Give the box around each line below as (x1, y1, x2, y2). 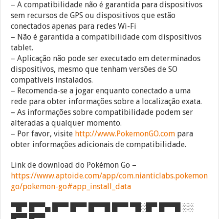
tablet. (11, 43, 34, 52)
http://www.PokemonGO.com (75, 129, 175, 138)
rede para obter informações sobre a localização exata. (11, 96, 202, 106)
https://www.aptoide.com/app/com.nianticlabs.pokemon (11, 171, 208, 180)
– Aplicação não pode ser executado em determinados (11, 53, 201, 63)
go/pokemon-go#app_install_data (11, 181, 131, 191)
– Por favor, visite (11, 129, 75, 138)
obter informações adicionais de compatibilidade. (11, 139, 187, 149)
